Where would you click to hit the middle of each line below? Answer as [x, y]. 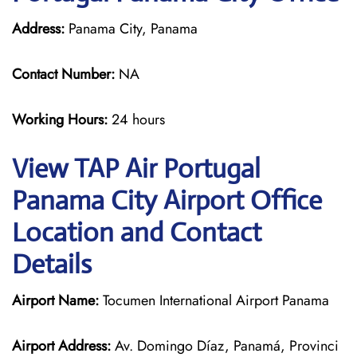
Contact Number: [63, 74]
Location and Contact [137, 232]
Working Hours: [62, 120]
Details [52, 264]
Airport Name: [55, 300]
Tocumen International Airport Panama [214, 300]
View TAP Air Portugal [136, 169]
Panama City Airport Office [167, 200]
